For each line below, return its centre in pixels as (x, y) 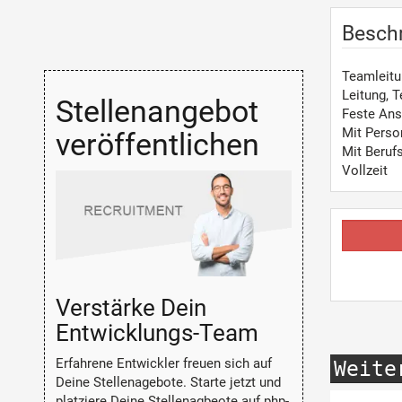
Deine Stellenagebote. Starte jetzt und (168, 383)
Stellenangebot (157, 111)
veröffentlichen (157, 144)
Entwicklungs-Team (157, 332)
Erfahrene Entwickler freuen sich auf (163, 364)
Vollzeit (364, 170)
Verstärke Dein (131, 307)
